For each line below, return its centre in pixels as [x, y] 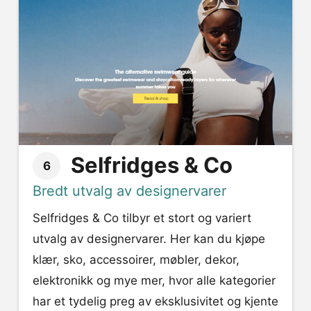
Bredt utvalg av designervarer [129, 191]
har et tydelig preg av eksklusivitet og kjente [155, 302]
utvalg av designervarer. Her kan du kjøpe [149, 239]
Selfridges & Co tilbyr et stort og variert [142, 218]
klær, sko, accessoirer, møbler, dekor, [136, 260]
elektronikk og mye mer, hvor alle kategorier [154, 281]
